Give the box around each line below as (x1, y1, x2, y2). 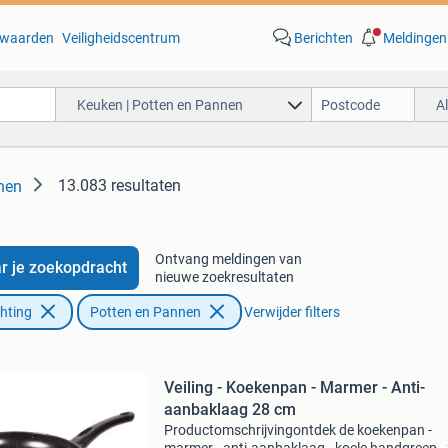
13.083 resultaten (58, 176, 181, 195)
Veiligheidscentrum (61, 30, 180, 46)
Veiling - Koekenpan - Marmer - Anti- (163, 378, 425, 397)
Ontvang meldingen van (154, 251, 302, 267)
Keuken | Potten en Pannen (76, 96, 243, 113)
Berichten (293, 30, 353, 46)
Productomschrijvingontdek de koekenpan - (163, 422, 432, 438)
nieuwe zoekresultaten (154, 269, 294, 285)
